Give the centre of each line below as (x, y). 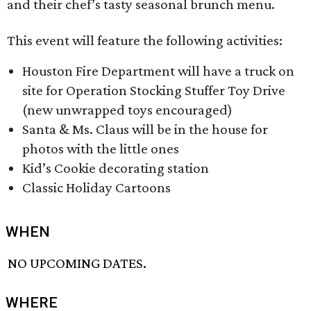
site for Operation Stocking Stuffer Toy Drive (154, 90)
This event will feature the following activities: (145, 40)
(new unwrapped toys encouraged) (127, 110)
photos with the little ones (101, 149)
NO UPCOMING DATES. (77, 263)
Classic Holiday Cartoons (96, 187)
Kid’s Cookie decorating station (116, 168)
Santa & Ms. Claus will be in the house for (145, 129)
